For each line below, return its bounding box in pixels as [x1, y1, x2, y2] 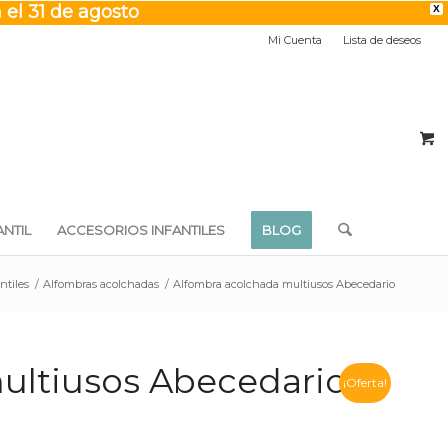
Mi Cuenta [268, 33, 323, 47]
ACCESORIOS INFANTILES [57, 222, 226, 238]
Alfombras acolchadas [43, 277, 159, 291]
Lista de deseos [343, 33, 422, 47]
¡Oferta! [343, 375, 387, 390]
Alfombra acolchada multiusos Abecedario [173, 277, 395, 291]
